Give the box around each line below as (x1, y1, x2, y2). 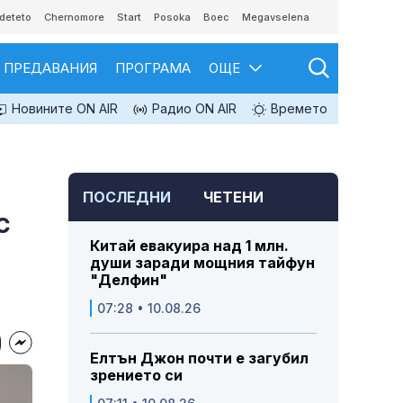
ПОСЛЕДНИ (83, 188, 171, 207)
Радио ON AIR (148, 101, 237, 116)
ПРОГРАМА (115, 59, 191, 76)
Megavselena (242, 11, 309, 23)
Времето (267, 101, 327, 116)
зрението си (90, 366, 183, 385)
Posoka (154, 11, 191, 23)
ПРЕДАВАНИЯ (4, 59, 97, 76)
